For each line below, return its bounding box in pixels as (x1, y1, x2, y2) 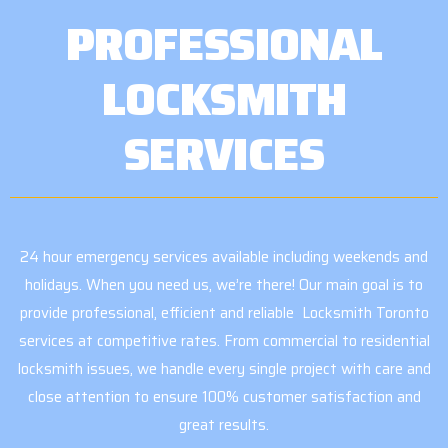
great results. (179, 413, 269, 438)
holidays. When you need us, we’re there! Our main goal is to (25, 273, 423, 298)
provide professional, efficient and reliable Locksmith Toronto (19, 301, 429, 326)
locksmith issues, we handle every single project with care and (17, 357, 431, 382)
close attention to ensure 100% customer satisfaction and (27, 385, 421, 410)
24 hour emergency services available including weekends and (20, 245, 428, 270)
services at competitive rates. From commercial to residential (18, 329, 430, 354)
